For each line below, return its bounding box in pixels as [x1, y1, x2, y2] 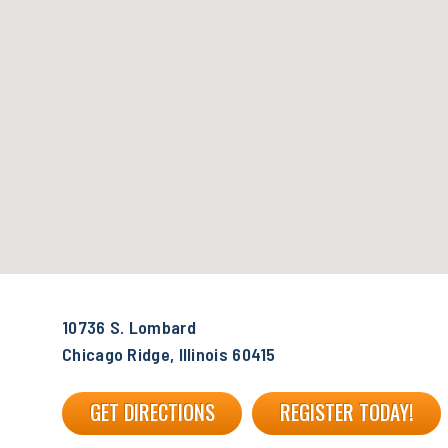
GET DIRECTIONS [89, 397, 215, 428]
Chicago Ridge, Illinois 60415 [62, 343, 276, 366]
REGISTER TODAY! [280, 397, 414, 428]
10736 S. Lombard [62, 316, 196, 339]
